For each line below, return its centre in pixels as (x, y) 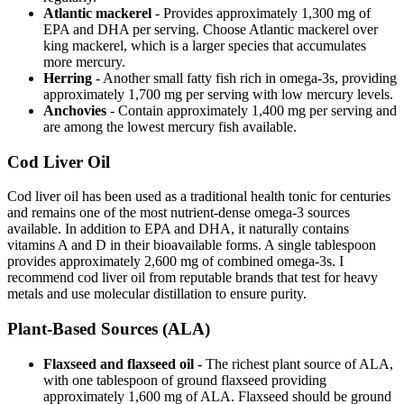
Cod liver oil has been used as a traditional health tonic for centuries (199, 197)
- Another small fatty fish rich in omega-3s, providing (244, 78)
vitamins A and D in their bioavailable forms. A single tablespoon (192, 245)
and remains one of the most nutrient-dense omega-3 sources (179, 213)
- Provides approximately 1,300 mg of (261, 13)
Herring (68, 78)
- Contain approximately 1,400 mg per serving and (252, 110)
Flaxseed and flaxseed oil (119, 363)
